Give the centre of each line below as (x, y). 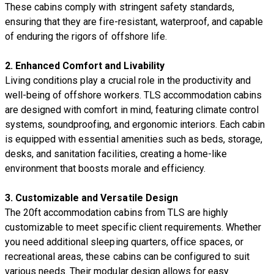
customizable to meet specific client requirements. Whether (133, 227)
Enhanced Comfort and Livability (90, 65)
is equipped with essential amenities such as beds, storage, (134, 139)
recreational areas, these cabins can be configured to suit (128, 256)
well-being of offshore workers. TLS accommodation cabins (134, 95)
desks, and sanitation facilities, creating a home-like (116, 154)
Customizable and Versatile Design (97, 198)
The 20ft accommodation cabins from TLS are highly (117, 212)
